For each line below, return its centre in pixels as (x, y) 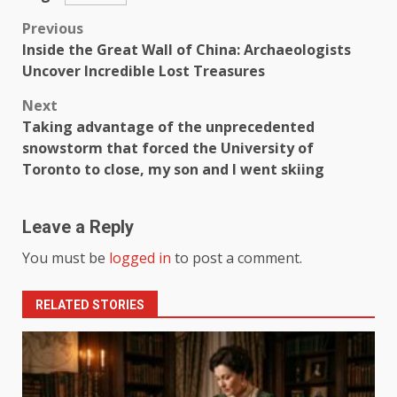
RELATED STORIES (90, 304)
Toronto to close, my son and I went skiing (173, 169)
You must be (66, 257)
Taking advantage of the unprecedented (168, 126)
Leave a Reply (78, 226)
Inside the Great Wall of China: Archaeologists (187, 49)
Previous (53, 28)
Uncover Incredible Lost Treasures (144, 70)
